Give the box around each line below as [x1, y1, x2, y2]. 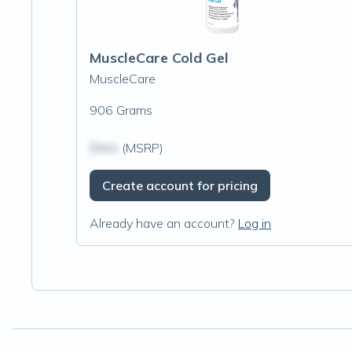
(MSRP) [119, 140, 163, 156]
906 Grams [90, 102, 152, 118]
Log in [238, 215, 271, 231]
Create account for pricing [102, 178, 258, 193]
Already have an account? [90, 215, 235, 231]
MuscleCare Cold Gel [90, 49, 229, 67]
